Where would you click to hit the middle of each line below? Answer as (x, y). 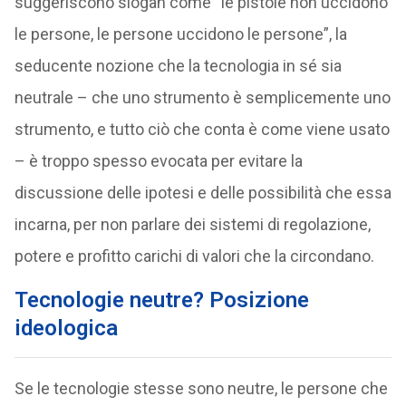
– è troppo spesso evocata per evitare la (158, 161)
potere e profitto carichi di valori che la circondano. (194, 256)
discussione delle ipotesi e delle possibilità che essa (203, 193)
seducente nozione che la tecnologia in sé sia (178, 66)
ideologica (66, 328)
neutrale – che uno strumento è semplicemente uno (202, 97)
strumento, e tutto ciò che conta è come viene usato (202, 129)
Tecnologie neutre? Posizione (161, 300)
